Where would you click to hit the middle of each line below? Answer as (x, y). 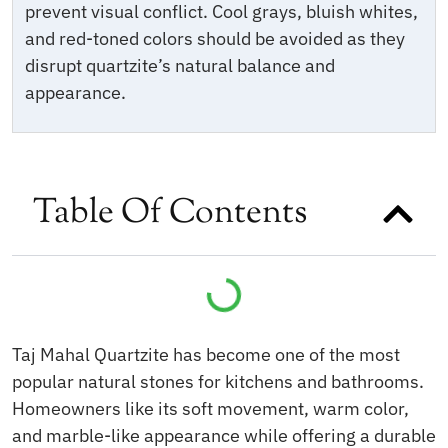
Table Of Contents (170, 213)
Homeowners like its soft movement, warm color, (210, 408)
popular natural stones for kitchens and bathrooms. (218, 381)
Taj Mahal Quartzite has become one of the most (206, 354)
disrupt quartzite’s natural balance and (180, 65)
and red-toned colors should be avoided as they (215, 38)
